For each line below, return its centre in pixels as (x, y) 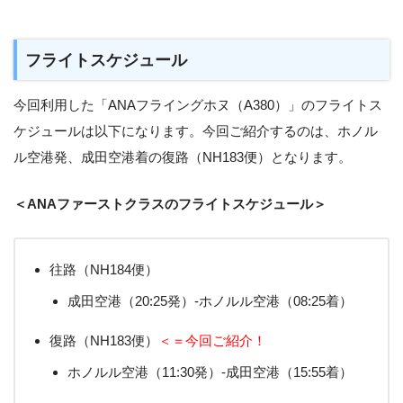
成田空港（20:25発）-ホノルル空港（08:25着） (210, 300)
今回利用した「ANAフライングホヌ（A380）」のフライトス (198, 105)
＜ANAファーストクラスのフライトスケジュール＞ (170, 204)
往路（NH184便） (104, 270)
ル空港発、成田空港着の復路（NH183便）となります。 (183, 157)
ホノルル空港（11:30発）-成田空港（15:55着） (210, 372)
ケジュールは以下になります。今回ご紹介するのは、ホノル (196, 131)
